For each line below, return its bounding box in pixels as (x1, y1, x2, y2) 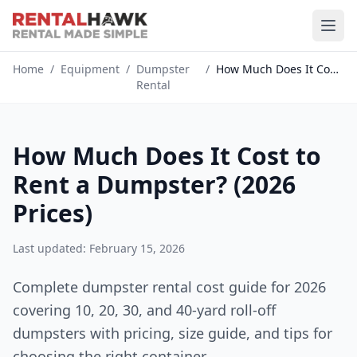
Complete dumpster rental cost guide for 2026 (13, 277, 326, 296)
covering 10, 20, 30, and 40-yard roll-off (13, 300, 276, 320)
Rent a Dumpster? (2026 (13, 168, 296, 201)
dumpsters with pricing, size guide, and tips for (13, 324, 332, 343)
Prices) (13, 197, 92, 229)
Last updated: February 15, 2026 (13, 241, 185, 256)
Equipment (61, 61, 120, 76)
